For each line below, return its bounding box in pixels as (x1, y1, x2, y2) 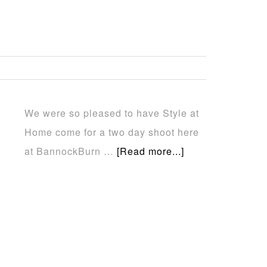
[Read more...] (117, 144, 184, 158)
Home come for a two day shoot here (24, 125, 199, 139)
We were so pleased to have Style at (24, 106, 199, 120)
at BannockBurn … (24, 144, 117, 158)
